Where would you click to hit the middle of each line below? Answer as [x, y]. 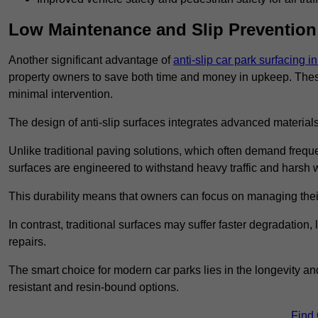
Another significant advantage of [91, 60]
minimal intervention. [61, 94]
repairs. [27, 242]
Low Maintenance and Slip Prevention [163, 30]
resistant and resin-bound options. [94, 287]
